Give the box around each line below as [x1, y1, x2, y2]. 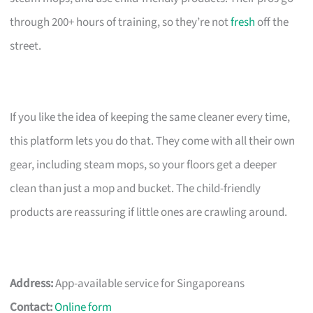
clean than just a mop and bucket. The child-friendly [10, 180, 261, 197]
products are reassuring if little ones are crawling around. [10, 203, 288, 221]
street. [10, 37, 42, 54]
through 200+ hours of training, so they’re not [10, 13, 231, 31]
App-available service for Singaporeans [53, 275, 245, 292]
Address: [10, 275, 54, 292]
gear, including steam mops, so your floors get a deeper [10, 156, 277, 173]
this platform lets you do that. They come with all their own [10, 132, 296, 150]
